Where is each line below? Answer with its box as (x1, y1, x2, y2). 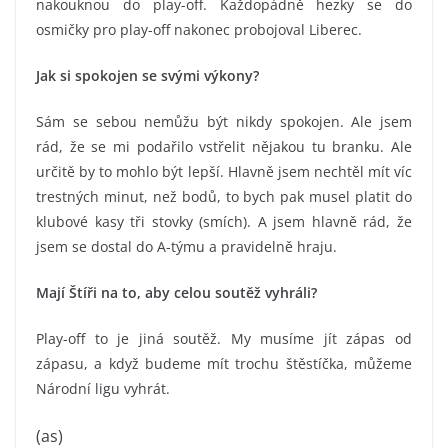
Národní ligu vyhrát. (36, 379, 170, 398)
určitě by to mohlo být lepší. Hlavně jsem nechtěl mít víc (36, 162, 412, 181)
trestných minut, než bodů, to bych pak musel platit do (36, 187, 412, 206)
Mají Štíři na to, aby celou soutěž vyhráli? (36, 283, 317, 302)
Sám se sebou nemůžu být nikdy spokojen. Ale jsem (36, 112, 412, 131)
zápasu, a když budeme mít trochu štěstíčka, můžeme (36, 354, 412, 373)
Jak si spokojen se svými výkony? (36, 66, 259, 85)
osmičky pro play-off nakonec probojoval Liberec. (36, 20, 362, 39)
